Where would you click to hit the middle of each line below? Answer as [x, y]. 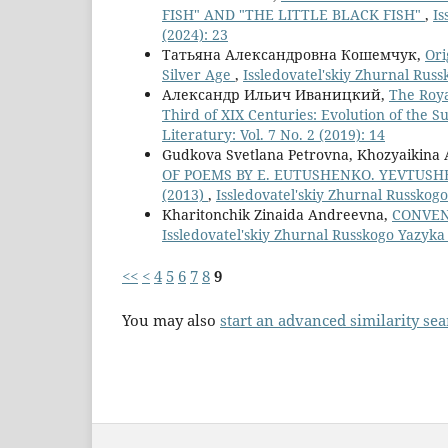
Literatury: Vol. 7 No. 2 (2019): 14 [273, 135]
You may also [171, 321]
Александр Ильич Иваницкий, [275, 95]
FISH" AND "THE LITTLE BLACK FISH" [293, 15]
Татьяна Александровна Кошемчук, [293, 55]
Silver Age [198, 75]
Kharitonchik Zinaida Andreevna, [277, 215]
